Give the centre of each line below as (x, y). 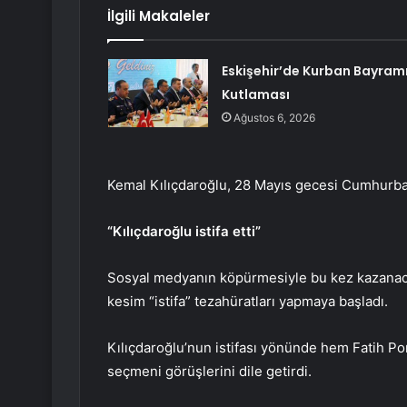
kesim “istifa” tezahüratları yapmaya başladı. (248, 302)
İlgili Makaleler (159, 16)
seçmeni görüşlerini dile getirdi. (209, 372)
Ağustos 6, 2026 (274, 118)
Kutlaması (255, 95)
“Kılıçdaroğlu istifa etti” (184, 232)
